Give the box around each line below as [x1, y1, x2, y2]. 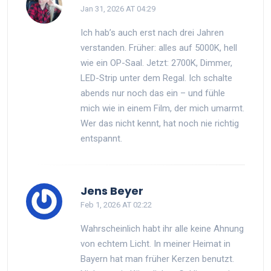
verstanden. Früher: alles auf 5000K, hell [80, 42, 237, 53]
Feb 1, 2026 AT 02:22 [80, 200, 152, 209]
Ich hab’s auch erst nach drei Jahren [80, 27, 224, 38]
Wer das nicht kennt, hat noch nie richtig [80, 117, 239, 129]
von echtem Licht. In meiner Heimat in [80, 238, 230, 249]
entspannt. [80, 132, 122, 144]
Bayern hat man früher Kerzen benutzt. [80, 253, 234, 264]
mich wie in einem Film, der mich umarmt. [80, 102, 244, 114]
